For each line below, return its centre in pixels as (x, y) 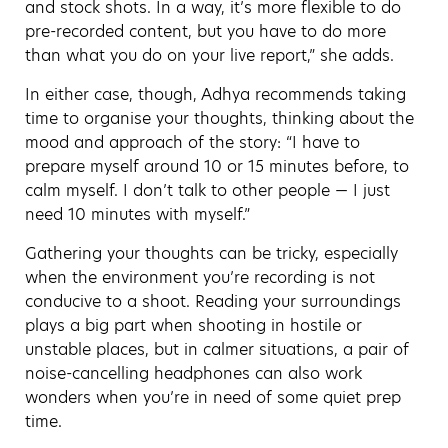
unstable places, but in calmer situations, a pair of (217, 349)
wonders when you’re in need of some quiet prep (213, 397)
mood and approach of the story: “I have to (192, 142)
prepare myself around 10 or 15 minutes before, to (217, 166)
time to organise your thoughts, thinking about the (219, 118)
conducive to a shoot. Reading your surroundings (213, 301)
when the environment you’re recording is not (200, 277)
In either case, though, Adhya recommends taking (215, 94)
